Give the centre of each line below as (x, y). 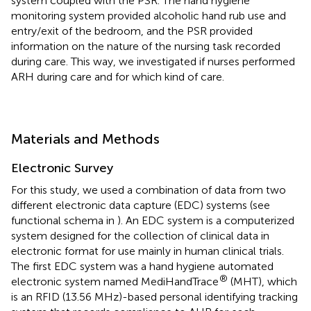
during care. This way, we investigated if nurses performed (153, 61)
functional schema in (64, 220)
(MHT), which (262, 281)
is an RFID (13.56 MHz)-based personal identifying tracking (154, 296)
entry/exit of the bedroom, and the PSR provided (132, 31)
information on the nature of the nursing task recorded (146, 46)
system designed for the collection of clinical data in (140, 235)
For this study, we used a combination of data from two (149, 190)
